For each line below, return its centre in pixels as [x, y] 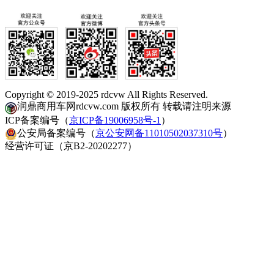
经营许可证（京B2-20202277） [71, 146]
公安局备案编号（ [56, 133]
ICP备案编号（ [37, 120]
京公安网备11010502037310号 [159, 133]
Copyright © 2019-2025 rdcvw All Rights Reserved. [106, 95]
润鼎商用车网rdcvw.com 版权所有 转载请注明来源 [124, 106]
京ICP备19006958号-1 [115, 120]
